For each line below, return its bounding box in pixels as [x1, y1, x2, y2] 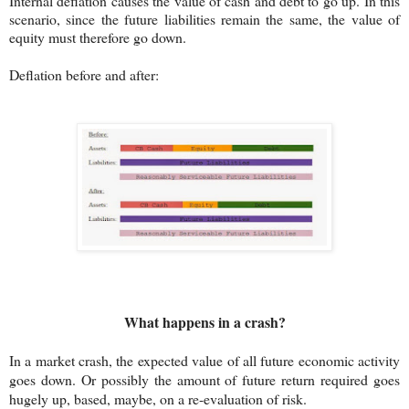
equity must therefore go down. [9, 26, 186, 47]
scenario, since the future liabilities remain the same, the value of [9, 8, 400, 28]
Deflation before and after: [9, 64, 159, 84]
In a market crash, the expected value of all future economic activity [9, 350, 400, 370]
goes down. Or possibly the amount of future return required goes [9, 369, 400, 389]
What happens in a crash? [123, 310, 286, 332]
